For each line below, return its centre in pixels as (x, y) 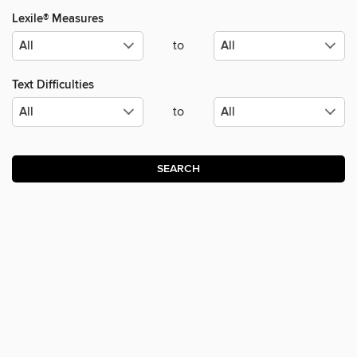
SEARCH (178, 169)
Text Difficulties (53, 85)
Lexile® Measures (58, 19)
